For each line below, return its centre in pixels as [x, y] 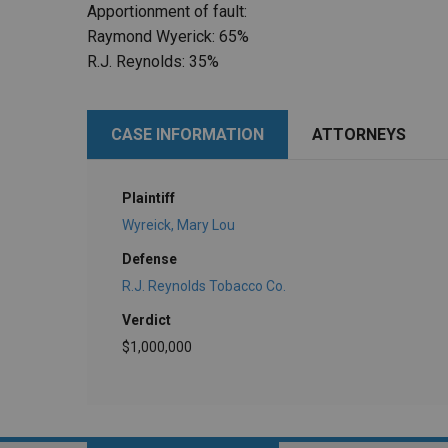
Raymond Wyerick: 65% [168, 37]
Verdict [146, 319]
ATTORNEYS [359, 135]
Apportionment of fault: [167, 12]
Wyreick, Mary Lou [178, 224]
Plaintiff [148, 198]
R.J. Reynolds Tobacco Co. [204, 285]
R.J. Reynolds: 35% [153, 62]
